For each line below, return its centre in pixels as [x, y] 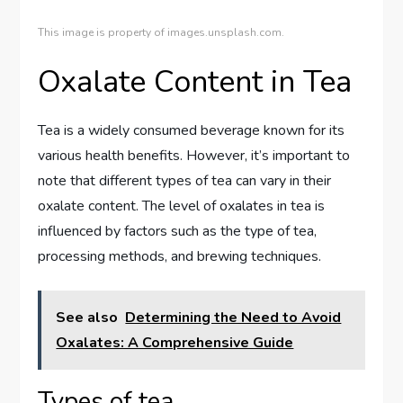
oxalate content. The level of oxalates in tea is [182, 206]
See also [87, 318]
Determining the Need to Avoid [233, 318]
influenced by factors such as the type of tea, [178, 232]
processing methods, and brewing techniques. [180, 257]
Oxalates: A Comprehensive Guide [175, 343]
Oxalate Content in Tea [195, 82]
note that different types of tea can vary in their [185, 181]
